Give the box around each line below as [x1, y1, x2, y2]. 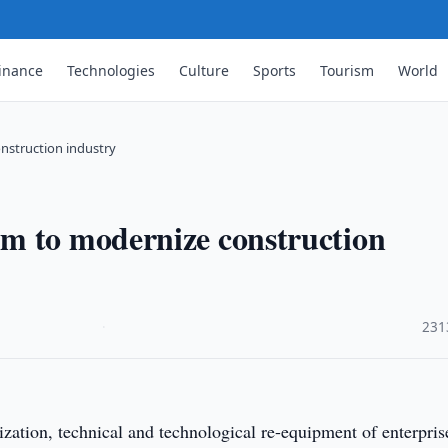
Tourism [320, 60, 375, 80]
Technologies [67, 60, 156, 80]
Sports [253, 60, 297, 80]
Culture [179, 60, 230, 80]
